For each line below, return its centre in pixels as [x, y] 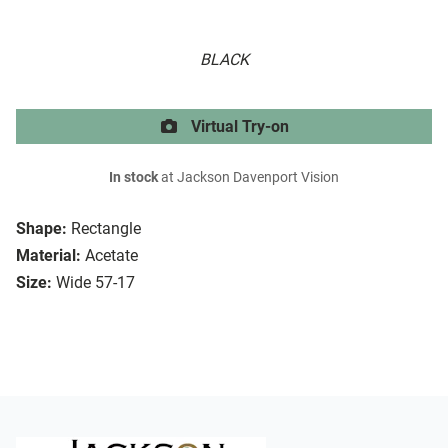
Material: [48, 256]
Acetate [111, 256]
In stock [133, 178]
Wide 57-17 [95, 283]
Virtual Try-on [238, 127]
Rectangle [106, 229]
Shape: [41, 229]
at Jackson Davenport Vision [248, 178]
